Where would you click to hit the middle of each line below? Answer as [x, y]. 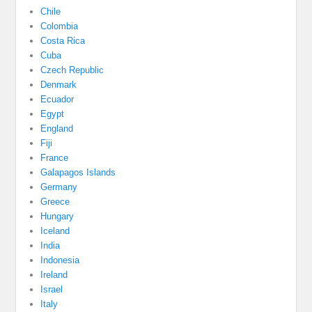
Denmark [59, 84]
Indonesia [60, 260]
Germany [59, 187]
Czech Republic [72, 70]
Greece [55, 201]
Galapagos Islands [78, 172]
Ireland [54, 274]
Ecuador [57, 99]
